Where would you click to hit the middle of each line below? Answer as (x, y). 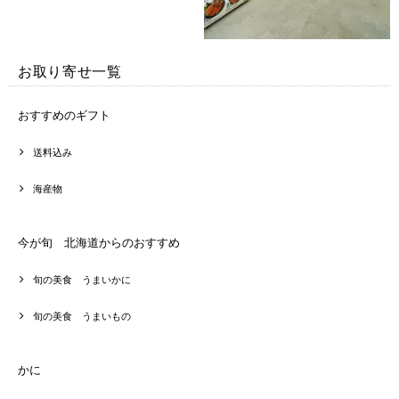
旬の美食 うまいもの (82, 317)
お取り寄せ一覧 (70, 72)
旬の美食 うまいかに (82, 280)
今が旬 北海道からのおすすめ (99, 243)
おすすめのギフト (64, 115)
